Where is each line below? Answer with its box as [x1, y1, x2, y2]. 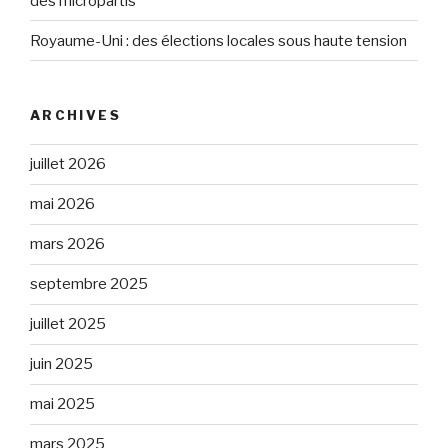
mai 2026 [30, 195, 95, 214]
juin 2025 [30, 355, 93, 374]
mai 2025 [30, 395, 95, 414]
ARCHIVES [30, 107, 121, 124]
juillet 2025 [30, 315, 106, 334]
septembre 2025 [30, 275, 148, 294]
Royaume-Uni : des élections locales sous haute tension [30, 31, 407, 50]
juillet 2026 [30, 155, 106, 174]
